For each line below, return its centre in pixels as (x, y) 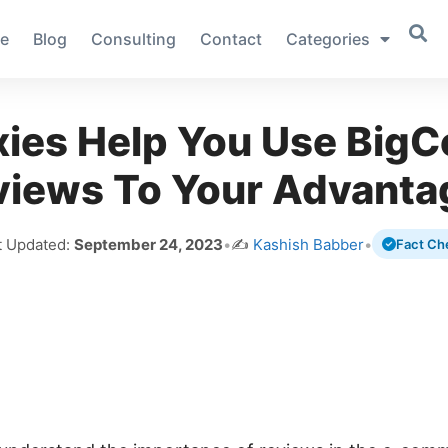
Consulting (133, 39)
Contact (230, 39)
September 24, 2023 (148, 244)
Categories (327, 39)
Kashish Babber (308, 244)
